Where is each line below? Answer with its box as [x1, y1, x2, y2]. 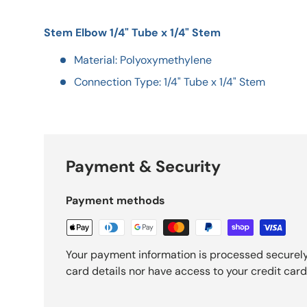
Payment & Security [66, 156, 221, 177]
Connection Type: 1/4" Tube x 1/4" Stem [74, 75, 265, 90]
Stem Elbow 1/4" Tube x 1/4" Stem [44, 25, 221, 40]
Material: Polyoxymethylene [74, 53, 212, 68]
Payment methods [66, 193, 165, 208]
